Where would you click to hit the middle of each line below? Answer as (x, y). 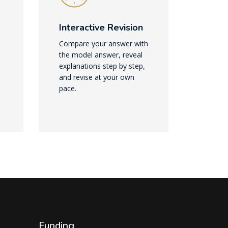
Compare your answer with (104, 43)
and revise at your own (97, 77)
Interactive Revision (101, 27)
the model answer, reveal (101, 54)
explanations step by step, (102, 66)
